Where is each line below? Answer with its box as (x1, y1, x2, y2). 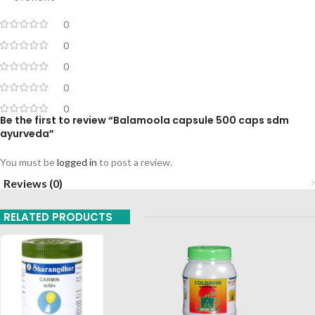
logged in (57, 155, 97, 168)
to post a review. (97, 155, 172, 168)
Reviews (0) (4, 176, 63, 190)
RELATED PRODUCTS (4, 209, 112, 224)
